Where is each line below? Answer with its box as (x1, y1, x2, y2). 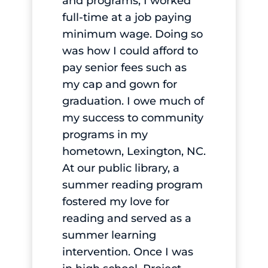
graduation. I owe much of (62, 94, 204, 108)
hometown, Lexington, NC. (62, 144, 206, 158)
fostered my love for (62, 194, 169, 208)
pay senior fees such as (62, 60, 187, 74)
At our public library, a (62, 161, 179, 175)
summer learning (62, 228, 156, 242)
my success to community (62, 111, 203, 124)
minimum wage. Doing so (62, 27, 203, 41)
